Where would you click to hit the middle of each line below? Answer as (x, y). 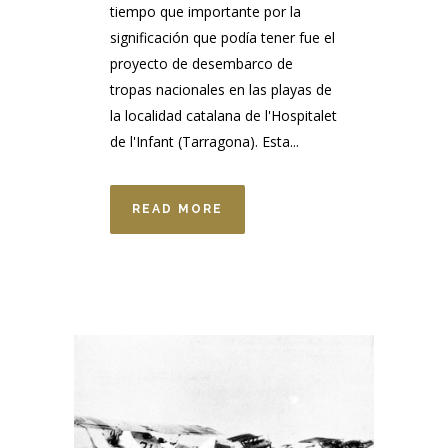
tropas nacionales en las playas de (221, 90)
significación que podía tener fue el (222, 38)
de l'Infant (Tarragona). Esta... (204, 142)
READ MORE (177, 209)
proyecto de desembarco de (201, 64)
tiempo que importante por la (205, 12)
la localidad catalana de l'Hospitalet (223, 116)
